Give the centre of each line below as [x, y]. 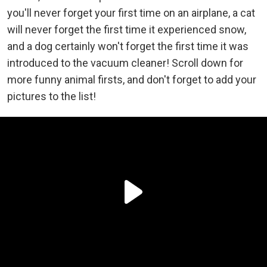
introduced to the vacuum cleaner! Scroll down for [125, 63]
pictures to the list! [52, 96]
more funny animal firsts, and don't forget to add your [132, 79]
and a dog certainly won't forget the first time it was [128, 46]
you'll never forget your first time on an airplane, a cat [131, 13]
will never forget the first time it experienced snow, [127, 29]
